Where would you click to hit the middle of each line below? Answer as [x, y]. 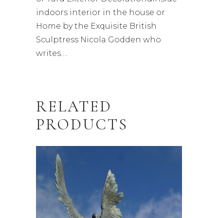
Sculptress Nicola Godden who [99, 39]
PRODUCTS [82, 124]
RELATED [74, 106]
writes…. [52, 53]
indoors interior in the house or [100, 12]
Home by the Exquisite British [96, 26]
